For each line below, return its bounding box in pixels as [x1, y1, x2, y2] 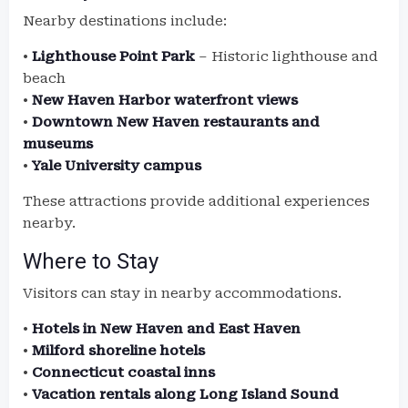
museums [23, 136, 93, 152]
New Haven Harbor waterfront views [32, 92, 298, 108]
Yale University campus [32, 158, 201, 174]
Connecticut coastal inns [32, 364, 215, 381]
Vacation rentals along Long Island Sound [32, 386, 339, 403]
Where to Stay [23, 249, 158, 274]
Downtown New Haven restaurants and [32, 114, 320, 130]
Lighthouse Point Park [32, 48, 195, 65]
